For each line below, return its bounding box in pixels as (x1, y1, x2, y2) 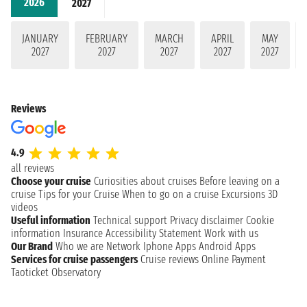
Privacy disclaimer (170, 214, 243, 228)
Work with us (204, 227, 258, 241)
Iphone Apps (143, 240, 196, 254)
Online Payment (201, 253, 266, 267)
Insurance (63, 227, 103, 241)
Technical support (93, 214, 167, 228)
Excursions (221, 188, 265, 201)
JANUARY (22, 32, 58, 46)
